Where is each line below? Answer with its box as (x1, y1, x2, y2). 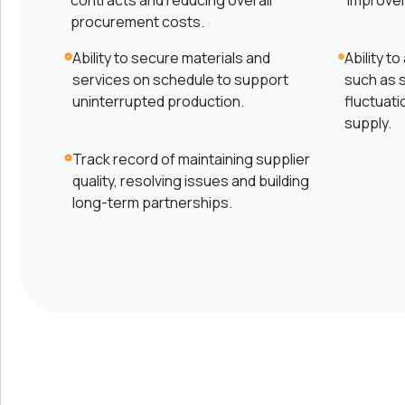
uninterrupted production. (72, 91, 245, 112)
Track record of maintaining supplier (71, 149, 310, 170)
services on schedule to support (72, 70, 289, 90)
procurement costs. (70, 12, 204, 33)
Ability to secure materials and (72, 48, 271, 69)
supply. (344, 113, 391, 134)
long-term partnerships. (71, 193, 232, 213)
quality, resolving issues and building (71, 171, 309, 192)
